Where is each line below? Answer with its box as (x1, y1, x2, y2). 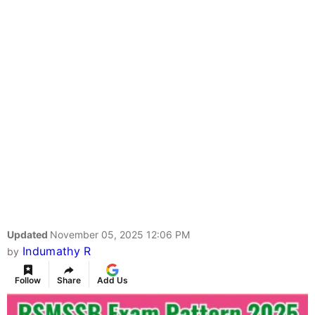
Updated (7, 229, 50, 241)
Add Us (97, 275, 128, 286)
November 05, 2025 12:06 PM (50, 229, 190, 241)
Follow (15, 275, 41, 286)
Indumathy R (22, 244, 91, 259)
